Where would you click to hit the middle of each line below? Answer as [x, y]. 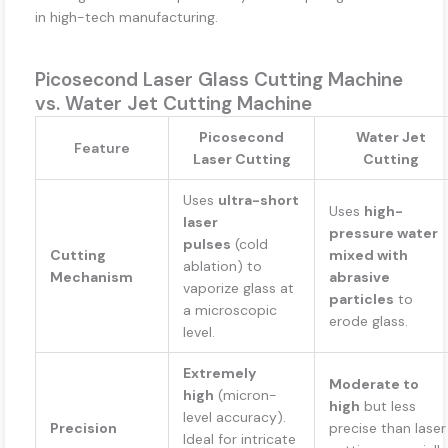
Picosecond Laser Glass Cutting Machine [219, 80]
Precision [83, 428]
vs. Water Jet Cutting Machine [173, 104]
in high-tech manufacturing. [126, 17]
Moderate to [374, 384]
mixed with [368, 255]
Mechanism [91, 277]
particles [361, 299]
